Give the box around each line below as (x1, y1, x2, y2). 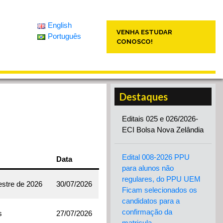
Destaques (119, 91, 168, 103)
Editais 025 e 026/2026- (122, 114, 198, 123)
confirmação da (122, 208, 172, 216)
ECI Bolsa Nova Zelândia (122, 125, 204, 134)
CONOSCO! (116, 38, 153, 45)
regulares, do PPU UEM (122, 175, 201, 183)
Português (47, 32, 81, 40)
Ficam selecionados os (122, 186, 197, 194)
